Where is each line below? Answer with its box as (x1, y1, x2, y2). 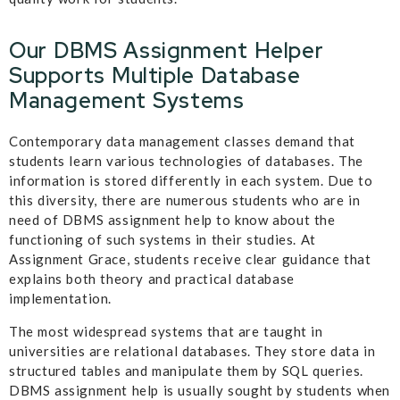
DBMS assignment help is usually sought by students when (9, 381, 391, 398)
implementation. (9, 290, 112, 307)
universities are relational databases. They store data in (9, 342, 376, 359)
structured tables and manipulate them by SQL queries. (9, 362, 363, 379)
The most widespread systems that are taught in (9, 322, 323, 339)
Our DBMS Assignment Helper (9, 37, 324, 65)
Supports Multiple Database (9, 62, 301, 90)
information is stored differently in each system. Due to (9, 172, 373, 189)
